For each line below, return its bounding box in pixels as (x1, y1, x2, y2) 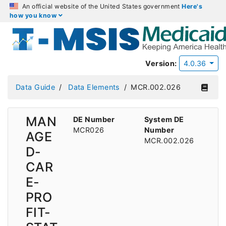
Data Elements (68, 83, 120, 92)
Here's (182, 3, 202, 10)
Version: (145, 59, 177, 68)
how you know (10, 12, 59, 19)
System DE (144, 115, 184, 124)
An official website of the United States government (20, 3, 182, 10)
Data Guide (16, 83, 55, 92)
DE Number (73, 115, 115, 124)
